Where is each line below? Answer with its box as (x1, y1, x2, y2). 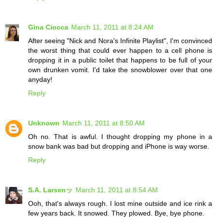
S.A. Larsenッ (28, 186, 73, 194)
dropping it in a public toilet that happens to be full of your (28, 56, 212, 64)
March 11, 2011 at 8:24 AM (71, 23, 154, 31)
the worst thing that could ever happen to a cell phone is (28, 46, 212, 55)
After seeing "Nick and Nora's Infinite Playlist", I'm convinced (28, 37, 212, 45)
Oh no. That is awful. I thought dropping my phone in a (28, 133, 212, 141)
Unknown (28, 119, 60, 127)
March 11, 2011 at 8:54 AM (76, 186, 158, 194)
